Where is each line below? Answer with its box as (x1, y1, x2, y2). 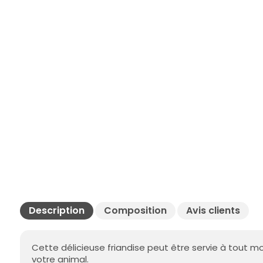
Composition (104, 204, 167, 218)
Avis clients (186, 204, 241, 218)
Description (29, 204, 85, 218)
